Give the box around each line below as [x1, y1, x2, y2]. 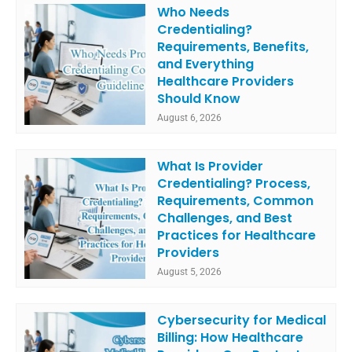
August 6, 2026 [157, 112, 222, 123]
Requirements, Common [157, 191, 314, 210]
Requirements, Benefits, [157, 37, 310, 56]
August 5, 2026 [157, 266, 222, 277]
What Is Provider [157, 156, 264, 175]
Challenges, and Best [157, 208, 293, 227]
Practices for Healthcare [157, 225, 317, 244]
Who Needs [157, 2, 230, 21]
